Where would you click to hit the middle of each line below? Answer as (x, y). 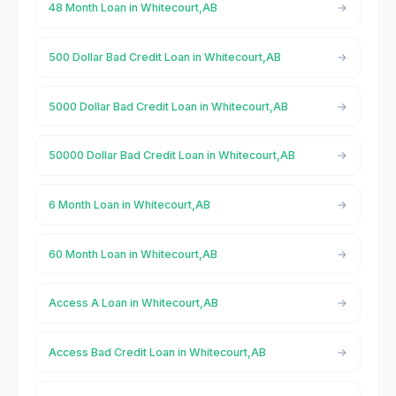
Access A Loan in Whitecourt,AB (133, 303)
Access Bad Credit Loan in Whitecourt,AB (157, 352)
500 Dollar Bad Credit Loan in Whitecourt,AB (164, 57)
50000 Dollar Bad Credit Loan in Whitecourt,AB (171, 156)
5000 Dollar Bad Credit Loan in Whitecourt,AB (168, 106)
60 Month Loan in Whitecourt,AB (133, 254)
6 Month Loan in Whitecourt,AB (129, 204)
